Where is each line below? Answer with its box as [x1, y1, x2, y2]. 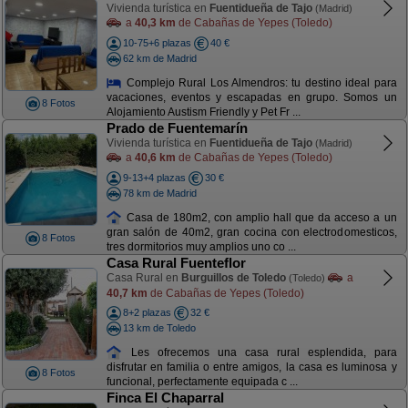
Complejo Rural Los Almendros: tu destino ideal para [122, 76, 397, 89]
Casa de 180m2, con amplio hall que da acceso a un [122, 210, 397, 224]
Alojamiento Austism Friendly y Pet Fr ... [106, 106, 301, 119]
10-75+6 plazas [122, 37, 191, 48]
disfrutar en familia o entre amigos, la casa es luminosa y [106, 361, 397, 374]
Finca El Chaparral [106, 390, 224, 405]
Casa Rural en [106, 271, 181, 284]
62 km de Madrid [122, 52, 197, 64]
